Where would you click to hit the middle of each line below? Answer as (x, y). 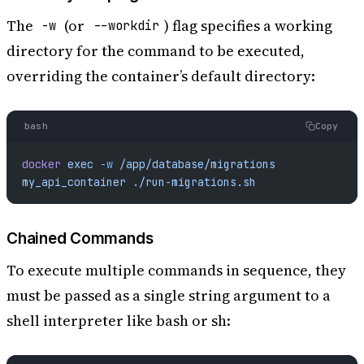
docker (41, 165)
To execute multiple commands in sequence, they (176, 270)
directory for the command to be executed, (156, 50)
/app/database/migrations (194, 165)
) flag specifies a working (248, 25)
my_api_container (74, 182)
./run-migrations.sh (191, 182)
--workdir (126, 26)
